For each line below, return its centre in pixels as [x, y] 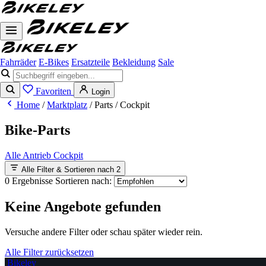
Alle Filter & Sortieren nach [69, 169]
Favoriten [53, 91]
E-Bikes [54, 62]
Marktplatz [67, 105]
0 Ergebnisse [30, 180]
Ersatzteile [91, 62]
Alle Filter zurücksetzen [49, 252]
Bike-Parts [37, 130]
